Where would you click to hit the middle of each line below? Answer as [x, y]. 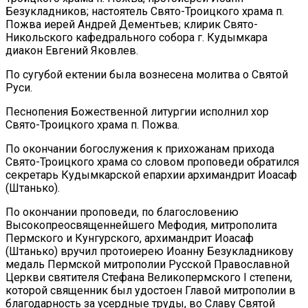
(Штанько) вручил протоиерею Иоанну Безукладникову [150, 251]
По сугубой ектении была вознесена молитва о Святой [147, 74]
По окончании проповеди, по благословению [122, 212]
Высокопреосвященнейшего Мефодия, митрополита [141, 225]
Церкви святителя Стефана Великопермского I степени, [149, 277]
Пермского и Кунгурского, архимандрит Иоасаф [130, 238]
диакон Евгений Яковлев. [72, 50]
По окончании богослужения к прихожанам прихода [140, 148]
